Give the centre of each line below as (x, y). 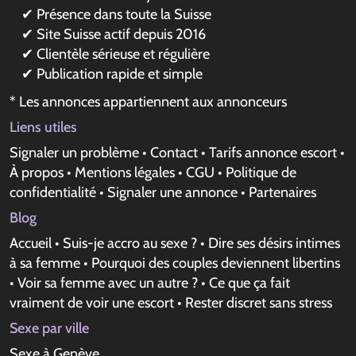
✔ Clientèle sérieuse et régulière (116, 54)
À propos (37, 172)
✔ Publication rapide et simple (112, 74)
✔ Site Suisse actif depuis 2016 (114, 34)
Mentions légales (125, 172)
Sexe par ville (49, 328)
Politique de (261, 172)
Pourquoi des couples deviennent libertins (216, 263)
